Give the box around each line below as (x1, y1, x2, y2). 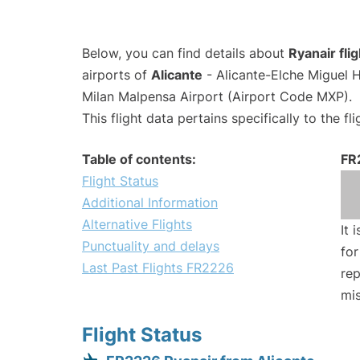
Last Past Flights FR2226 (82, 260, 234, 276)
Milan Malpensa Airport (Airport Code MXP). (82, 88, 352, 105)
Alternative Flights (82, 216, 192, 233)
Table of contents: (82, 151, 196, 168)
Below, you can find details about (82, 45, 288, 62)
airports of (82, 67, 151, 84)
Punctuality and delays (82, 238, 219, 255)
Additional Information (82, 194, 218, 211)
